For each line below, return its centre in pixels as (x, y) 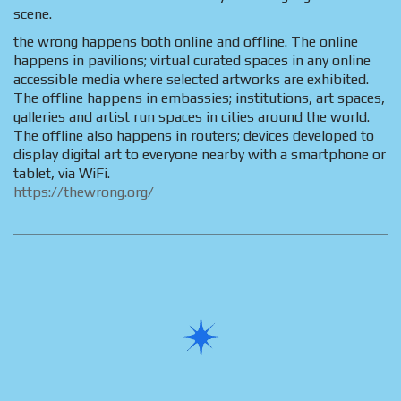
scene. (33, 14)
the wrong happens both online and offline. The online (186, 41)
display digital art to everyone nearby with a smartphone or (200, 154)
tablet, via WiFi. (62, 173)
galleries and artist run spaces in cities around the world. (192, 116)
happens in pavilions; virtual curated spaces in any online (192, 60)
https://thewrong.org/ (84, 192)
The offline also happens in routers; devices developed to (194, 135)
